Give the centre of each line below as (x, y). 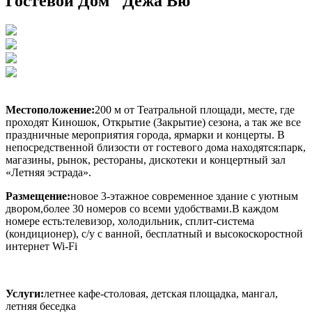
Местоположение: (50, 109)
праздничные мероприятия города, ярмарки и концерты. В (145, 134)
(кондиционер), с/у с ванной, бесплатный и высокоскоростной (154, 233)
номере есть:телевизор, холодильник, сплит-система (130, 221)
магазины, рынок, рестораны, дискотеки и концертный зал (146, 159)
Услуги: (25, 293)
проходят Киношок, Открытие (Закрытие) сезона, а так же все (153, 122)
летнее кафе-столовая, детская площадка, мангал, (161, 293)
